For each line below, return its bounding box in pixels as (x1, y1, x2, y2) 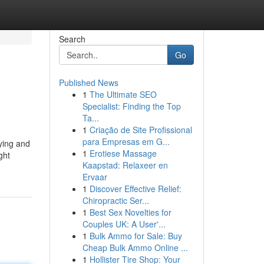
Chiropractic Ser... (82, 194, 149, 206)
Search (58, 33, 85, 45)
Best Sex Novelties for (89, 206, 171, 218)
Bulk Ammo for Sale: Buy (89, 230, 182, 242)
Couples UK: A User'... (82, 218, 166, 230)
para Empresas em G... (82, 136, 170, 147)
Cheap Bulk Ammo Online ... (82, 242, 188, 253)
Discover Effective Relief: (89, 183, 181, 194)
